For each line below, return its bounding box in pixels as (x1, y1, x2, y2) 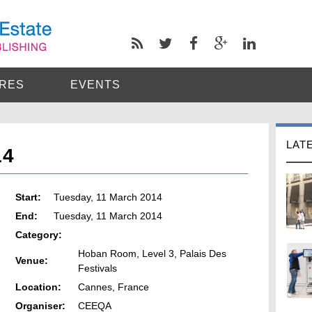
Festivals (78, 263, 117, 274)
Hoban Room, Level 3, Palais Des (78, 248, 226, 259)
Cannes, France (78, 281, 149, 292)
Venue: (15, 255, 48, 266)
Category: (15, 229, 62, 240)
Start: (15, 192, 41, 203)
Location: (15, 281, 61, 292)
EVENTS (70, 79, 120, 91)
